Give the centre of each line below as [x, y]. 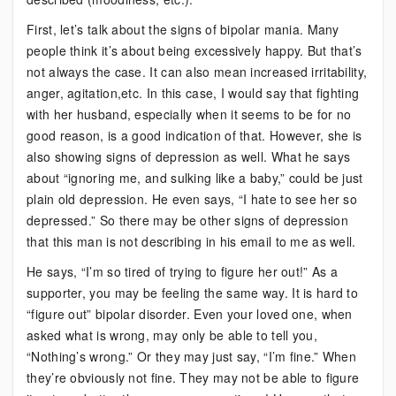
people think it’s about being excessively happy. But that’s [194, 50]
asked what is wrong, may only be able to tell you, [172, 335]
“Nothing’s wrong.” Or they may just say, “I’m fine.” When [192, 356]
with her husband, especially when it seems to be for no [189, 114]
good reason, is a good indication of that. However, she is [194, 135]
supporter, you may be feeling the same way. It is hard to [193, 293]
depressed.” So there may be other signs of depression [187, 220]
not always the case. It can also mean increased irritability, [197, 72]
